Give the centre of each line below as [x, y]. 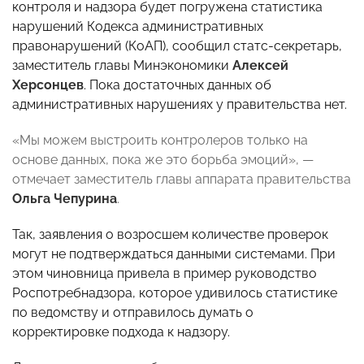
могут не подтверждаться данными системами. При [174, 254]
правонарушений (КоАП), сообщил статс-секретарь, [177, 46]
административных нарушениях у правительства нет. [180, 105]
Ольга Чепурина [65, 199]
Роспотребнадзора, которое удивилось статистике [175, 293]
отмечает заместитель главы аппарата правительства [182, 180]
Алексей [260, 66]
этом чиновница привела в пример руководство [165, 274]
